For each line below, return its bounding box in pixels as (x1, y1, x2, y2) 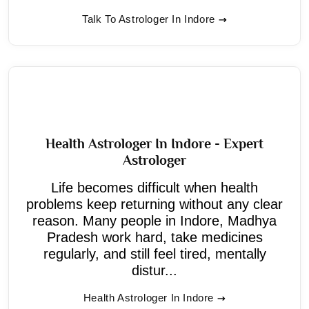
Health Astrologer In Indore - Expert (46, 135, 263, 151)
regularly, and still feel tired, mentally (43, 246, 266, 261)
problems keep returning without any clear (26, 196, 283, 212)
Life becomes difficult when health (51, 179, 258, 195)
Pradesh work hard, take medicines (46, 229, 263, 245)
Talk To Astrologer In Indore (82, 12, 215, 25)
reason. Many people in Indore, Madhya (32, 212, 277, 228)
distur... (132, 262, 177, 278)
